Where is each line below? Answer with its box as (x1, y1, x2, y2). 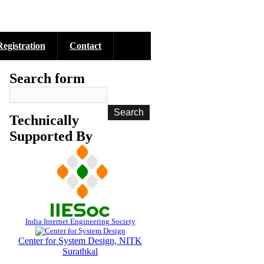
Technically (9, 113, 79, 128)
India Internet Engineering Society (25, 217, 136, 226)
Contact (70, 41, 101, 51)
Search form (9, 71, 85, 86)
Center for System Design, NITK (18, 236, 142, 246)
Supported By (9, 128, 93, 144)
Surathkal (62, 246, 98, 256)
